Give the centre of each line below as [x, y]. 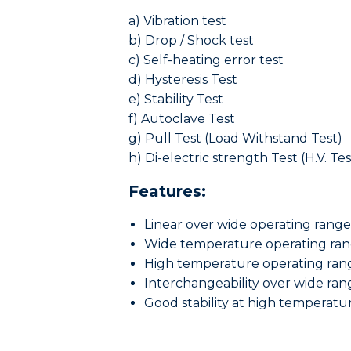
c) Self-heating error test [206, 60]
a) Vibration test [177, 21]
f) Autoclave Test [182, 119]
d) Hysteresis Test [183, 80]
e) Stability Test [176, 99]
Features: [167, 191]
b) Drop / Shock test [191, 40]
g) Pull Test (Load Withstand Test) [235, 138]
